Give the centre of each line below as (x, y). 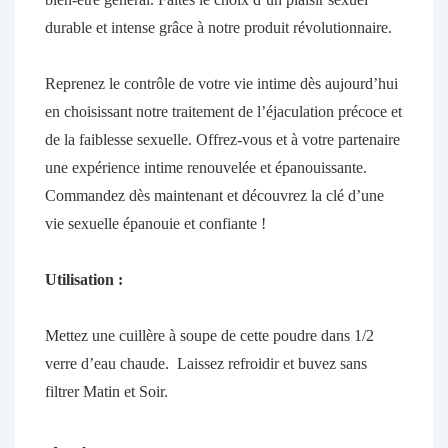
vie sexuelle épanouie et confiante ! (155, 224)
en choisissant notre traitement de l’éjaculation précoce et (223, 112)
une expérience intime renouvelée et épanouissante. (206, 168)
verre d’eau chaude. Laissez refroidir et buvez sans (206, 364)
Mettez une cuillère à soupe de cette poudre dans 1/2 (209, 336)
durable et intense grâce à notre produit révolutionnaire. (218, 28)
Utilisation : (84, 280)
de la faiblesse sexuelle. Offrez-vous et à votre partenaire (222, 140)
